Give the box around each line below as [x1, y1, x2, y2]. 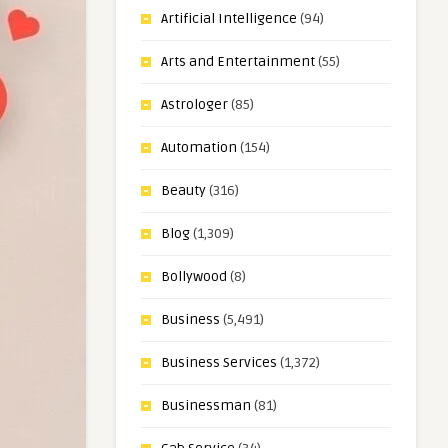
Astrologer [161, 96, 228, 113]
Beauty [161, 182, 206, 199]
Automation [161, 139, 237, 156]
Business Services [161, 354, 277, 371]
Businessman [161, 397, 251, 414]
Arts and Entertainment [161, 53, 315, 70]
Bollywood [161, 268, 227, 285]
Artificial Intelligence [161, 10, 297, 27]
